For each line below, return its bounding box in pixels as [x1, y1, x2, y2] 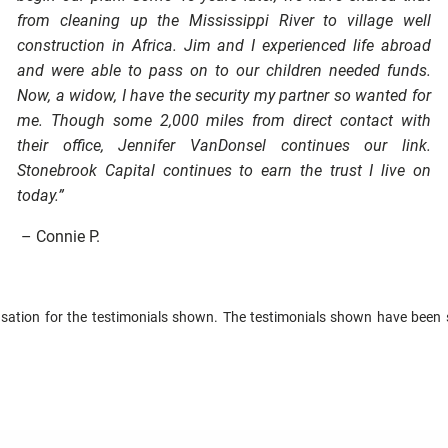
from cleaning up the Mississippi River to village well [17, 11, 431, 31]
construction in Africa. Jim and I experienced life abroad [17, 36, 431, 56]
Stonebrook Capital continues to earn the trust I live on [17, 161, 431, 181]
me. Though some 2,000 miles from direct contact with [17, 111, 431, 131]
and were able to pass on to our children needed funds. [17, 61, 431, 81]
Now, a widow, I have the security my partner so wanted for [17, 86, 431, 106]
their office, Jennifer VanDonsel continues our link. [17, 136, 431, 156]
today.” [17, 186, 65, 206]
